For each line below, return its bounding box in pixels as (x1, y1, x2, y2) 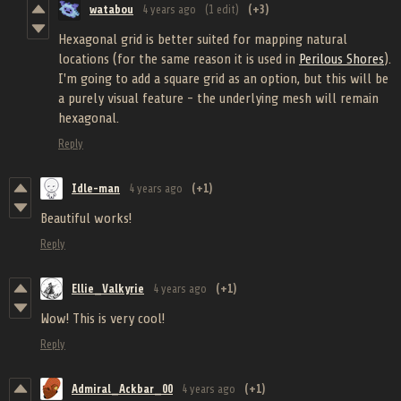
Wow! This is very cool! (40, 311, 165, 328)
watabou (90, 3, 133, 17)
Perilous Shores (299, 51, 384, 68)
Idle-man (72, 182, 120, 196)
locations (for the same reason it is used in (58, 51, 299, 68)
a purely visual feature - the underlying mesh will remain (58, 90, 379, 107)
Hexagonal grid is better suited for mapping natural (58, 31, 347, 48)
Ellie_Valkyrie (72, 282, 144, 296)
